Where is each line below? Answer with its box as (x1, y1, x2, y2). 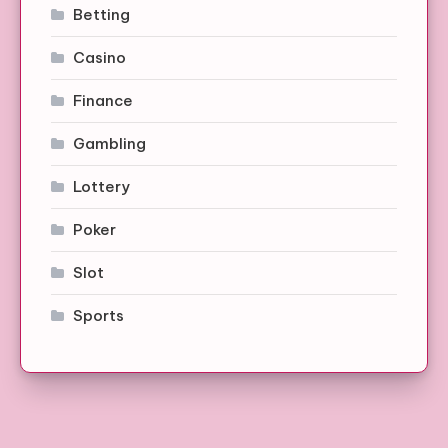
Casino (73, 47, 126, 67)
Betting (73, 4, 130, 24)
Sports (73, 305, 124, 325)
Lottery (73, 176, 130, 196)
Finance (73, 90, 133, 110)
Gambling (73, 133, 146, 153)
